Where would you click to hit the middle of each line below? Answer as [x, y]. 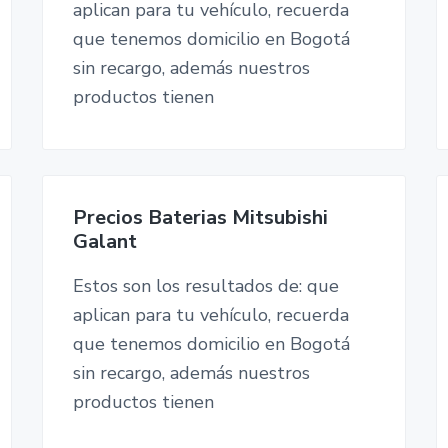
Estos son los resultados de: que [205, 285]
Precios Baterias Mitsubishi [200, 217]
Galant [104, 241]
